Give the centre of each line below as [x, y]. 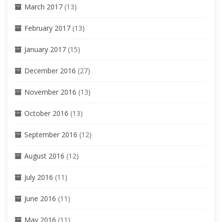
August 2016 [44, 156]
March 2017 [43, 6]
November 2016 [50, 92]
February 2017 [47, 28]
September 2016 [51, 134]
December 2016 [50, 70]
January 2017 [45, 49]
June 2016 [40, 198]
